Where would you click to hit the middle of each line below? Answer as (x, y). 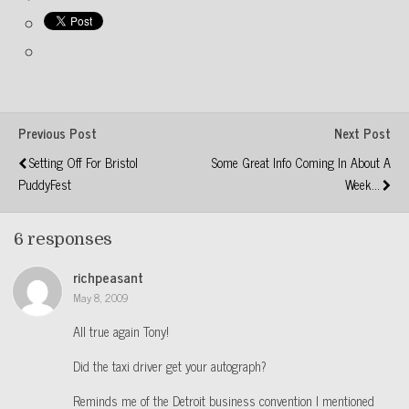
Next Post (362, 133)
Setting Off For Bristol (84, 162)
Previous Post (58, 133)
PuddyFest (45, 184)
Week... (362, 184)
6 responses (63, 239)
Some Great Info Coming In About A (301, 162)
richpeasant (108, 278)
